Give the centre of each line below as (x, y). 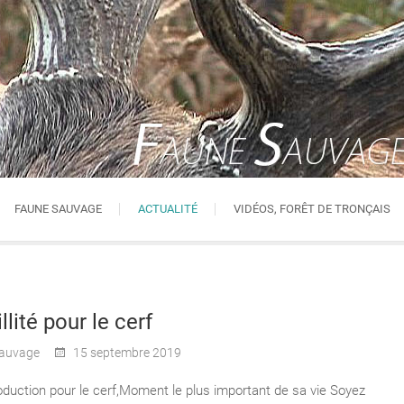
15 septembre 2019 (125, 353)
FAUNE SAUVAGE (58, 209)
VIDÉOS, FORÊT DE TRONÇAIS (312, 209)
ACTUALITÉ (168, 209)
